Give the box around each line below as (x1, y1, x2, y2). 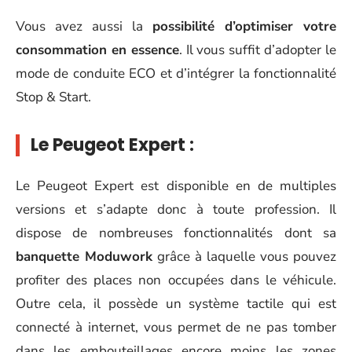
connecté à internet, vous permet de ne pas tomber (16, 317, 336, 336)
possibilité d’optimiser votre (152, 17, 336, 36)
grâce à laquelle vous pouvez (152, 247, 336, 266)
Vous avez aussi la (16, 17, 152, 36)
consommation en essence (16, 41, 179, 60)
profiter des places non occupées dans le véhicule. (16, 270, 336, 289)
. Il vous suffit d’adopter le (178, 41, 337, 60)
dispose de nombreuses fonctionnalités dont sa (16, 223, 336, 242)
